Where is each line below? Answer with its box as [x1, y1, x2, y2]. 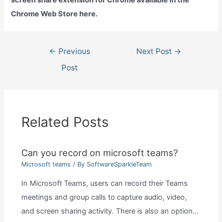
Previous [56, 47, 90, 56]
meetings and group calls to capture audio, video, [21, 192, 187, 202]
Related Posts [21, 114, 109, 131]
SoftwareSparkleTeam [86, 161, 152, 168]
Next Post [136, 47, 174, 56]
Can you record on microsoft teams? [21, 147, 178, 158]
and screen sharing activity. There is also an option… [21, 206, 199, 216]
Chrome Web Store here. [11, 9, 98, 18]
